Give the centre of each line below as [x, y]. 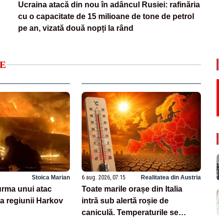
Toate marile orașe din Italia [132, 189]
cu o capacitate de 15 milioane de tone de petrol [106, 17]
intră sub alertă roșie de [125, 200]
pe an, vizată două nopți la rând [76, 28]
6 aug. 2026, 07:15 [104, 177]
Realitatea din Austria [171, 177]
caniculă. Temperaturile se [130, 212]
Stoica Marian [51, 177]
